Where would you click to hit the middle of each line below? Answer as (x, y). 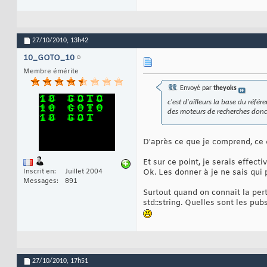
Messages (40, 181)
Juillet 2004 (84, 171)
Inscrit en (39, 171)
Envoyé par (196, 89)
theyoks (225, 89)
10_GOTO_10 (49, 58)
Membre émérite (51, 72)
